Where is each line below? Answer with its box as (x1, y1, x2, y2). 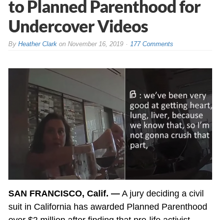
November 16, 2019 (67, 40, 123, 48)
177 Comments (130, 40, 173, 48)
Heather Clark (18, 40, 57, 48)
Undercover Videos (8, 15, 148, 36)
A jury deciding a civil (119, 189, 204, 199)
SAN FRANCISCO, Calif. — (8, 189, 120, 199)
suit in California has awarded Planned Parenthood (8, 202, 207, 212)
